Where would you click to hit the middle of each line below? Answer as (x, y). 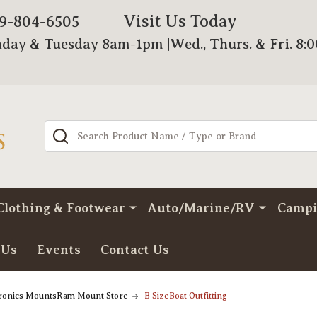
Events (59, 250)
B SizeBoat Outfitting (186, 296)
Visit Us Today (180, 21)
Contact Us (135, 250)
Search (63, 129)
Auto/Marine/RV (201, 208)
